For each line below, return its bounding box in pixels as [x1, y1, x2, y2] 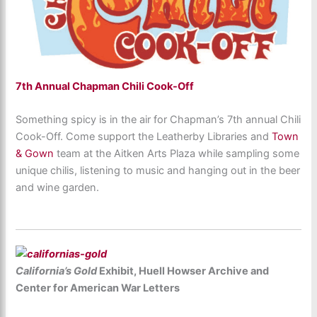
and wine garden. [16, 181, 100, 195]
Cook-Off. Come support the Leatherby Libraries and [16, 130, 272, 144]
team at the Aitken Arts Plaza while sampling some [54, 147, 300, 161]
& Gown [16, 147, 54, 161]
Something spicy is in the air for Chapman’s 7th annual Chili [16, 113, 301, 127]
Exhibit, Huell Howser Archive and [97, 265, 270, 278]
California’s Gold [16, 265, 98, 278]
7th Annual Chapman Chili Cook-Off [16, 79, 195, 93]
